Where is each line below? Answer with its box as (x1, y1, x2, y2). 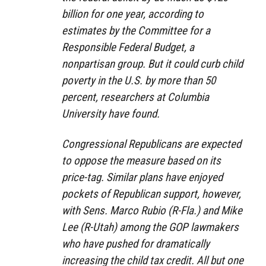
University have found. (62, 107, 160, 121)
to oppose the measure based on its (62, 154, 221, 168)
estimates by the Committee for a (62, 24, 210, 38)
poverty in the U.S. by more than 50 (62, 74, 216, 88)
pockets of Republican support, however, (62, 187, 241, 201)
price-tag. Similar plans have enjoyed (62, 170, 223, 185)
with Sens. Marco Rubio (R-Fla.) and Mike (62, 204, 242, 218)
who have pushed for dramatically (62, 237, 210, 251)
